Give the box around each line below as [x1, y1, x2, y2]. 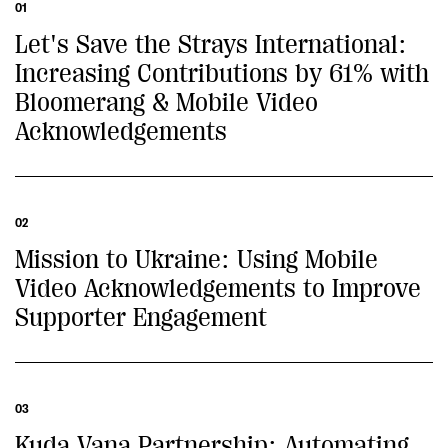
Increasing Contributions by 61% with [15, 59, 429, 88]
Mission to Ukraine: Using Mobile [15, 245, 378, 274]
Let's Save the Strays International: [15, 30, 407, 59]
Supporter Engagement [15, 303, 267, 332]
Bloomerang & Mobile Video [15, 88, 318, 117]
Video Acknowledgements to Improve [15, 274, 421, 303]
